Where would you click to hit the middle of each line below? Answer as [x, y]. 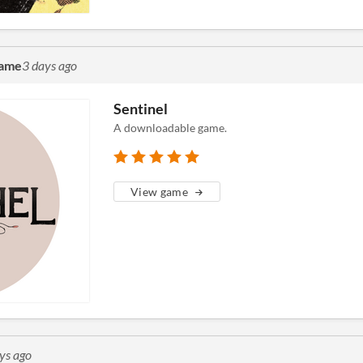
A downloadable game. [170, 128]
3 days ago [49, 65]
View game [160, 192]
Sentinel [141, 109]
